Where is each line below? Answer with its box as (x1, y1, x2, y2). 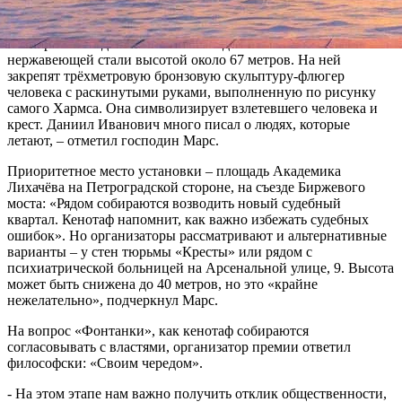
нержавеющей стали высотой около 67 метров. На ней (7, 51, 341, 67)
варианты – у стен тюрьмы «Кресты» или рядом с (7, 243, 312, 259)
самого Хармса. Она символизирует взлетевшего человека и (7, 100, 378, 116)
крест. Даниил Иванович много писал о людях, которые (7, 116, 350, 132)
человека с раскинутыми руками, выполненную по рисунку (7, 83, 376, 100)
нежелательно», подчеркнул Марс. (7, 292, 218, 308)
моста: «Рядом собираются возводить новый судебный (7, 195, 341, 211)
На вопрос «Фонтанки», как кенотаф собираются (7, 322, 309, 338)
